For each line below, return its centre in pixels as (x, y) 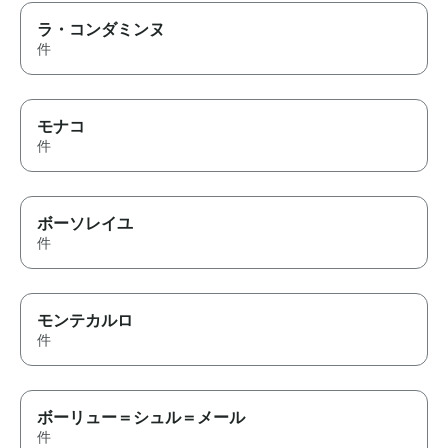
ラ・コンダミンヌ (101, 29)
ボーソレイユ (85, 223)
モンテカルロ (85, 320)
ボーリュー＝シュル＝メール (141, 417)
